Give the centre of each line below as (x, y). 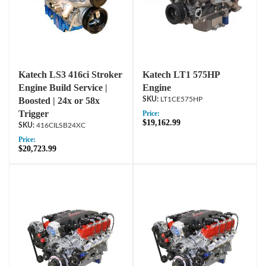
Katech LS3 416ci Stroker (70, 75)
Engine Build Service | (63, 88)
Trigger (34, 114)
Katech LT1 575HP (181, 75)
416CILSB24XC (61, 125)
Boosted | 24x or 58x (59, 101)
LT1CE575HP (181, 99)
